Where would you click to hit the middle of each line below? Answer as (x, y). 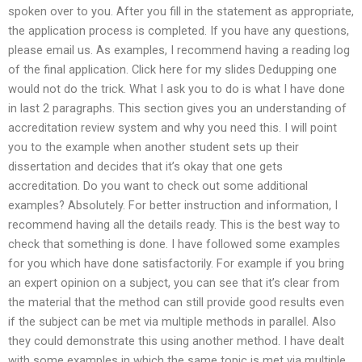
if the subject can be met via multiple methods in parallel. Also (172, 321)
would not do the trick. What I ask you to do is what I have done (177, 88)
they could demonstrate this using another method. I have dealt (176, 341)
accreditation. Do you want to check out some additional (158, 185)
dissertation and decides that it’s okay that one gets (145, 166)
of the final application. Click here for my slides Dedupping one (173, 69)
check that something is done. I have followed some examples (174, 244)
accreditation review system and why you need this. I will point (173, 127)
